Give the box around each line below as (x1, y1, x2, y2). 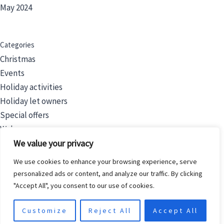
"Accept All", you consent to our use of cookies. (13, 181, 154, 190)
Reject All (88, 206, 132, 215)
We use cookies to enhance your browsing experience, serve (13, 157, 197, 166)
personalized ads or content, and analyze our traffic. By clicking (13, 169, 202, 178)
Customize (22, 206, 68, 215)
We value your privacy (13, 137, 93, 149)
